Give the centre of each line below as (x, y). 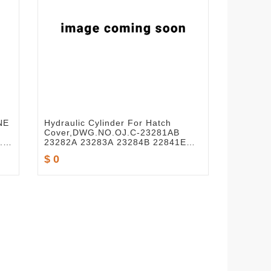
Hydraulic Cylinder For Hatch (108, 123)
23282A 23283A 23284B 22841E (115, 142)
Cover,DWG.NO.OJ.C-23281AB (112, 132)
